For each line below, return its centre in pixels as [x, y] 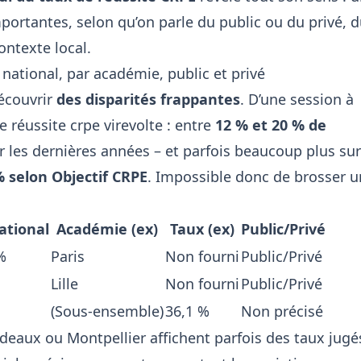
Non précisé [282, 311]
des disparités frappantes [148, 99]
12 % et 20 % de [271, 125]
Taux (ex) [202, 229]
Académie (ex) [107, 229]
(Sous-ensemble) [107, 311]
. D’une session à [297, 99]
